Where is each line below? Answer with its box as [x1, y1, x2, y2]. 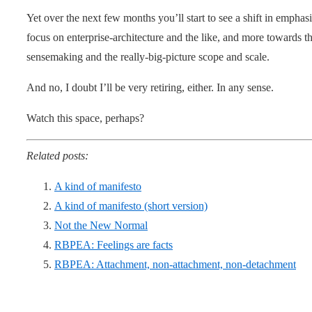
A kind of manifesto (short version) [54, 199, 208, 212]
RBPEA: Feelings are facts [54, 238, 173, 251]
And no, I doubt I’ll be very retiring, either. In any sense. [26, 81, 274, 93]
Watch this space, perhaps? [26, 111, 144, 124]
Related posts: [26, 149, 88, 162]
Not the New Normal [54, 219, 148, 231]
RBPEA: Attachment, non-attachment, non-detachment [54, 258, 296, 270]
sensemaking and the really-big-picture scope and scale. [26, 50, 270, 63]
